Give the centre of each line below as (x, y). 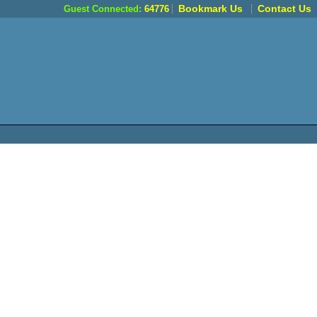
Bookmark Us (211, 8)
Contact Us (284, 8)
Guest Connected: (103, 9)
